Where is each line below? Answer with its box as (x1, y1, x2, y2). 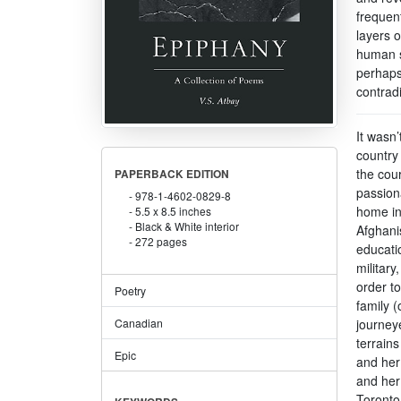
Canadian (114, 314, 163, 330)
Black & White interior (135, 218, 240, 234)
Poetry (114, 282, 146, 298)
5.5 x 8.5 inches (135, 202, 212, 218)
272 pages (135, 233, 188, 249)
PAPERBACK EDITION (114, 166, 229, 182)
